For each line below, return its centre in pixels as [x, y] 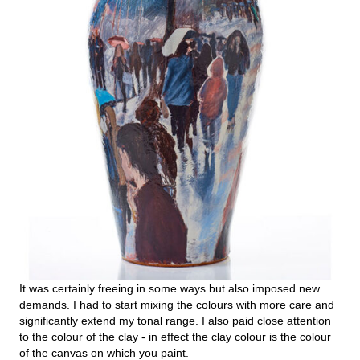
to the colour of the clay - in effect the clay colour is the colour [175, 336]
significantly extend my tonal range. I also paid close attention [175, 320]
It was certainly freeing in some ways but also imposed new [170, 288]
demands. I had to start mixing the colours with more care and [177, 304]
